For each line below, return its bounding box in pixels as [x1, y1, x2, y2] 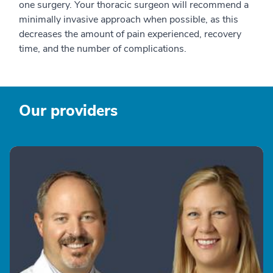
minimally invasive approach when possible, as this [19, 13, 238, 27]
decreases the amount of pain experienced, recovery [19, 27, 241, 41]
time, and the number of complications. [19, 42, 186, 56]
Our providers [19, 101, 118, 122]
